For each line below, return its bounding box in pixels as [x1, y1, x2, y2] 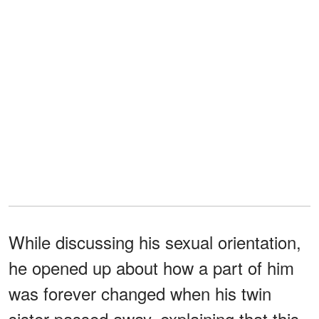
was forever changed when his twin [9, 281, 271, 306]
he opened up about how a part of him [9, 255, 294, 281]
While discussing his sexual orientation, [9, 229, 301, 255]
